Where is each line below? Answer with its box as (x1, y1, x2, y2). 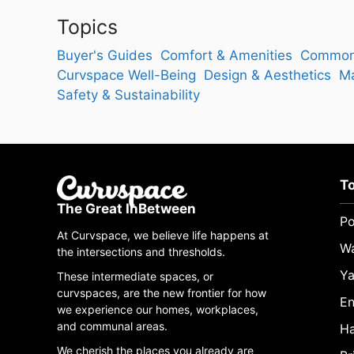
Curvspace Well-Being (57, 66, 196, 83)
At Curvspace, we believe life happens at (57, 228, 269, 243)
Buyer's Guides (57, 47, 153, 63)
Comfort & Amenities (160, 47, 292, 63)
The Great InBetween (57, 201, 196, 217)
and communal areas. (57, 319, 168, 333)
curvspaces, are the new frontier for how (57, 286, 266, 300)
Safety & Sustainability (57, 86, 200, 103)
